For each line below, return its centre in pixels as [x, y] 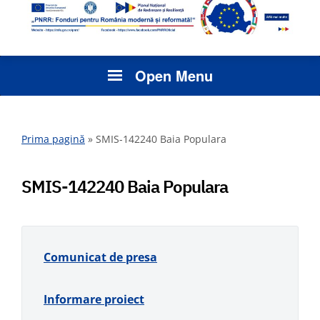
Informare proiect [94, 300]
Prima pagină [53, 139]
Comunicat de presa [100, 257]
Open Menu [174, 76]
